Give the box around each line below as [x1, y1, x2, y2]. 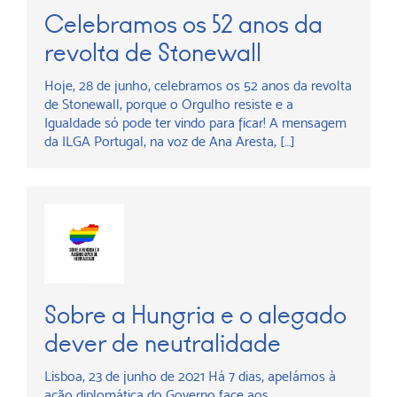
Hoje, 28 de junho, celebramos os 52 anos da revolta [44, 77, 352, 94]
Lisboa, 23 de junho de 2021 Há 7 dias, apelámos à [44, 368, 336, 385]
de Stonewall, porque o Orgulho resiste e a [44, 96, 293, 113]
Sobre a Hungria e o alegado [44, 300, 346, 331]
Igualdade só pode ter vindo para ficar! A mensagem [44, 114, 346, 131]
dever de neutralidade [44, 328, 281, 359]
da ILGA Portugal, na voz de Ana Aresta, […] [44, 133, 295, 150]
